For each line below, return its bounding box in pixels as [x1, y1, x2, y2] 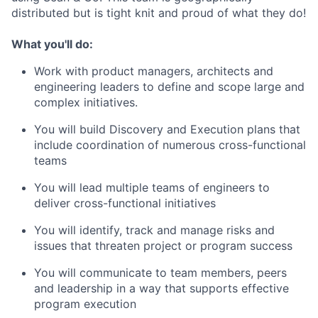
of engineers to [188, 180, 270, 194]
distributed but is [11, 5, 103, 20]
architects [197, 63, 250, 78]
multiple [106, 180, 148, 194]
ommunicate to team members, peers [86, 265, 287, 280]
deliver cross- [34, 195, 108, 210]
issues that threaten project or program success [34, 238, 292, 253]
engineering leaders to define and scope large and [34, 79, 305, 94]
